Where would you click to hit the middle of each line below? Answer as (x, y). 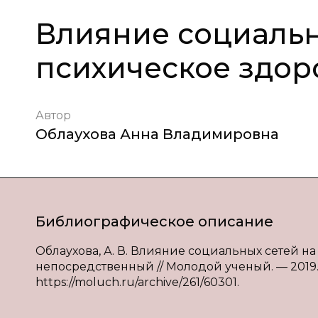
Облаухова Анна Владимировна (157, 134)
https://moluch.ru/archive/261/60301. (137, 282)
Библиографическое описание (154, 221)
